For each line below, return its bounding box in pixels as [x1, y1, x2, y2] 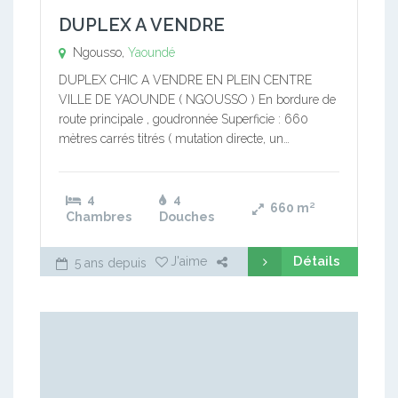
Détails [293, 253, 340, 269]
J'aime [171, 254, 207, 268]
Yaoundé [128, 45, 175, 60]
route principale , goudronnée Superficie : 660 [59, 112, 308, 126]
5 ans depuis [71, 256, 147, 270]
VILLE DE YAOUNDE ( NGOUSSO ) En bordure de [59, 92, 336, 107]
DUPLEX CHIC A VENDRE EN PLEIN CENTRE [59, 73, 312, 87]
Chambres [66, 210, 131, 224]
